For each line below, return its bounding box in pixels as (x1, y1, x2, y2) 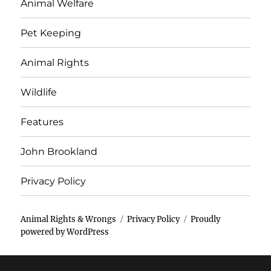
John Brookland (21, 145, 98, 157)
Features (21, 116, 64, 128)
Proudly (191, 214, 221, 225)
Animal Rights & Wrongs (21, 214, 117, 225)
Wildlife (21, 86, 57, 98)
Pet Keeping (21, 27, 82, 39)
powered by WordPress (21, 227, 109, 238)
